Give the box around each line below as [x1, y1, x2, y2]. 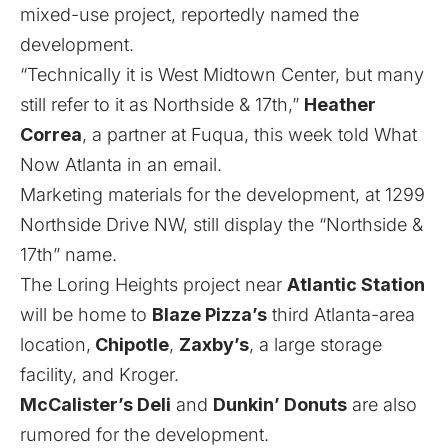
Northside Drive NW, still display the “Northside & [20, 213, 423, 235]
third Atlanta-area [267, 303, 415, 325]
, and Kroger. [72, 363, 179, 385]
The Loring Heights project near [20, 273, 287, 295]
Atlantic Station [287, 273, 425, 295]
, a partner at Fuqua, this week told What [82, 123, 417, 145]
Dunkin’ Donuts [213, 393, 347, 415]
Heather [304, 93, 376, 115]
